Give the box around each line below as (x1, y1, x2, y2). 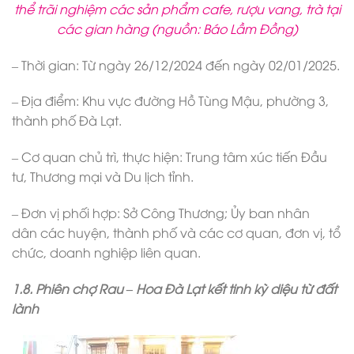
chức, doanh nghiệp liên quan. (12, 243, 201, 261)
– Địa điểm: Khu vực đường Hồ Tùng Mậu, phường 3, (12, 92, 329, 110)
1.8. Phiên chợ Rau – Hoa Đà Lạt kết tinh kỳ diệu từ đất (12, 279, 337, 297)
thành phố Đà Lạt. (12, 111, 122, 130)
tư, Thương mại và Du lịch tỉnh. (12, 168, 194, 186)
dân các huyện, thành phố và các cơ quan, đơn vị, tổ (12, 223, 341, 241)
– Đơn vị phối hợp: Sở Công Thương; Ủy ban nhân (12, 203, 310, 221)
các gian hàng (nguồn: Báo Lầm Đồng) (56, 19, 298, 37)
